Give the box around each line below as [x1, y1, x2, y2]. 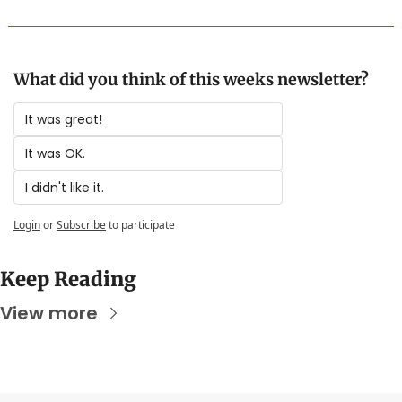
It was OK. [25, 144, 85, 162]
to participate [109, 217, 175, 232]
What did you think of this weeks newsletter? [13, 69, 369, 90]
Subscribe [57, 217, 106, 232]
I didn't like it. [25, 179, 104, 197]
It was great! [25, 110, 102, 128]
